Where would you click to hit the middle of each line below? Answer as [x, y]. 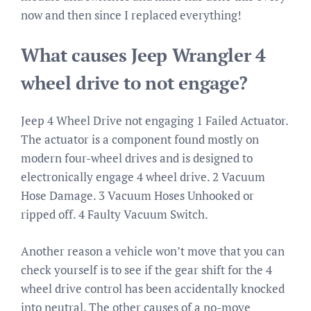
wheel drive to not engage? [135, 83]
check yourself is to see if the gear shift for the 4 [146, 269]
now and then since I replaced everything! [131, 15]
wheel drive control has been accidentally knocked [153, 288]
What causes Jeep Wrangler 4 [143, 55]
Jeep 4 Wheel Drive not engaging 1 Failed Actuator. [154, 120]
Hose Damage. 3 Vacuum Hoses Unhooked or [137, 195]
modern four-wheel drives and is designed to [137, 158]
